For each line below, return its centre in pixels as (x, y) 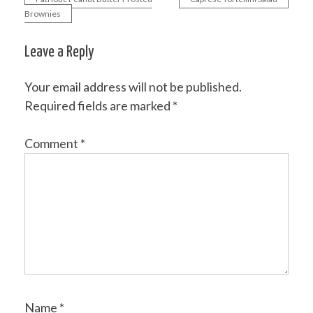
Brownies (43, 14)
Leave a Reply (59, 52)
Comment (52, 144)
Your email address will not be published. (133, 87)
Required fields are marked (99, 106)
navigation (58, 37)
